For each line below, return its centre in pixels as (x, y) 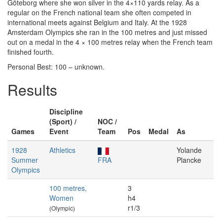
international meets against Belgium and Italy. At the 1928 (97, 22)
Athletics (62, 150)
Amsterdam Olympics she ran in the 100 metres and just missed (107, 32)
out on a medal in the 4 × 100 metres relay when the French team (110, 42)
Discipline (66, 111)
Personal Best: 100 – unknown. (56, 67)
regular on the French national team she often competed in (99, 12)
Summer (25, 160)
